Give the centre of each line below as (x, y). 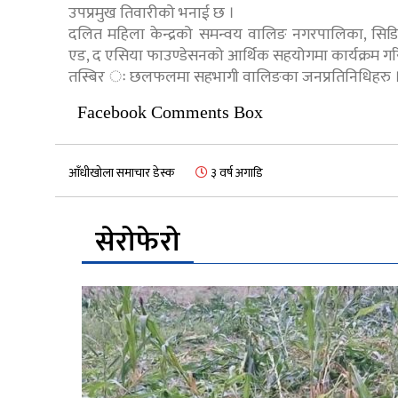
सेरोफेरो (138, 243)
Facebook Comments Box (170, 112)
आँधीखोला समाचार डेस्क (121, 173)
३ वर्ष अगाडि (235, 173)
